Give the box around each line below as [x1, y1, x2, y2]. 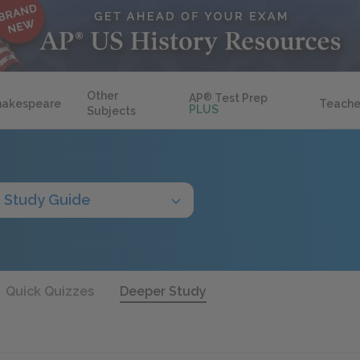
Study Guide [4, 191, 91, 208]
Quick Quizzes [6, 284, 94, 299]
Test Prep [212, 92, 268, 104]
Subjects [87, 104, 136, 117]
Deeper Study [120, 284, 207, 299]
